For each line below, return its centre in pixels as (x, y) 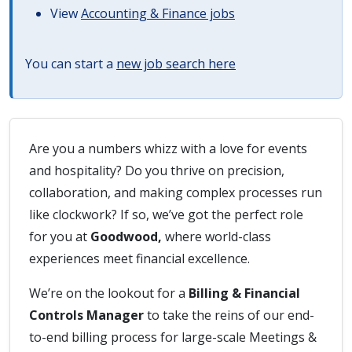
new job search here (176, 64)
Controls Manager (86, 315)
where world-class (218, 236)
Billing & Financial (244, 293)
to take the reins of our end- (229, 315)
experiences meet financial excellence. (139, 258)
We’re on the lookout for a (109, 293)
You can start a (71, 64)
